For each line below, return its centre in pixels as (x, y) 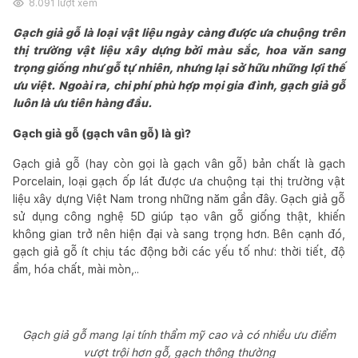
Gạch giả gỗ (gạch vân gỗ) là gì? (102, 133)
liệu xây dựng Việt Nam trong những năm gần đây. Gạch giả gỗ (179, 199)
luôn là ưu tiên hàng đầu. (82, 103)
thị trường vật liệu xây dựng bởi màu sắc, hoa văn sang (179, 50)
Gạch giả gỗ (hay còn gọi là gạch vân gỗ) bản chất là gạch (179, 163)
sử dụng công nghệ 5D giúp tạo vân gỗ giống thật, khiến (179, 216)
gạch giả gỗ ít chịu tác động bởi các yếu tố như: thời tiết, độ (179, 251)
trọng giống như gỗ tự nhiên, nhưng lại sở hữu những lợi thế (179, 68)
